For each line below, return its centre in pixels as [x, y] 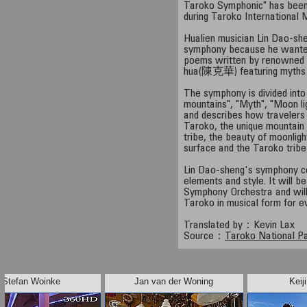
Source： [205, 236]
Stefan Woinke [32, 281]
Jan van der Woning [174, 281]
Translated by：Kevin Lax [240, 225]
